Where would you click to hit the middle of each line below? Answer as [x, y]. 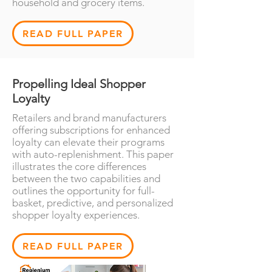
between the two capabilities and [86, 178]
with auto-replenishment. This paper [93, 154]
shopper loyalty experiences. [76, 215]
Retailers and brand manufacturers [89, 118]
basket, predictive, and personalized [93, 203]
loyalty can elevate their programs [88, 142]
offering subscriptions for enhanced [91, 130]
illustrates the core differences [79, 166]
